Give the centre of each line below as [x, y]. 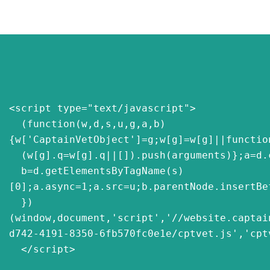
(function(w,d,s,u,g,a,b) [15, 124]
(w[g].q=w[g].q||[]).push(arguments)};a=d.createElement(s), [15, 155]
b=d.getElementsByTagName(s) [15, 171]
